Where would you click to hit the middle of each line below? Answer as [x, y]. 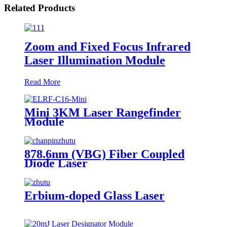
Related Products [40, 8]
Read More [42, 82]
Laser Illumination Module [95, 60]
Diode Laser [56, 163]
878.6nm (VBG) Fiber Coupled [104, 154]
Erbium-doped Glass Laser [94, 195]
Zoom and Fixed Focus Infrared [107, 46]
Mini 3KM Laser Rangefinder [103, 112]
